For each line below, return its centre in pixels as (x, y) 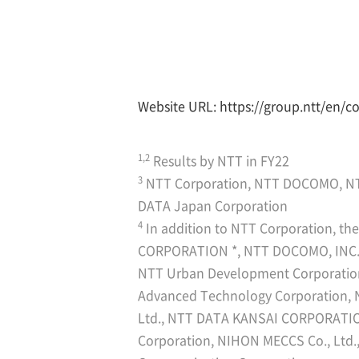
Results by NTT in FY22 (220, 160)
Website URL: (179, 106)
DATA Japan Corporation (213, 205)
